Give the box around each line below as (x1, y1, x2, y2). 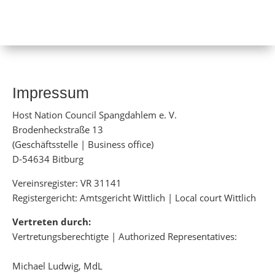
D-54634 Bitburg (12, 153, 83, 165)
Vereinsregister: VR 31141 (12, 177, 122, 189)
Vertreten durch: (12, 215, 91, 228)
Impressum (12, 84, 89, 101)
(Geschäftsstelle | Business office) (12, 138, 153, 150)
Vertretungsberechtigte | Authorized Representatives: (12, 230, 237, 242)
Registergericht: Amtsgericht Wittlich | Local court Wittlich (12, 192, 256, 204)
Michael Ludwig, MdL (12, 260, 103, 272)
